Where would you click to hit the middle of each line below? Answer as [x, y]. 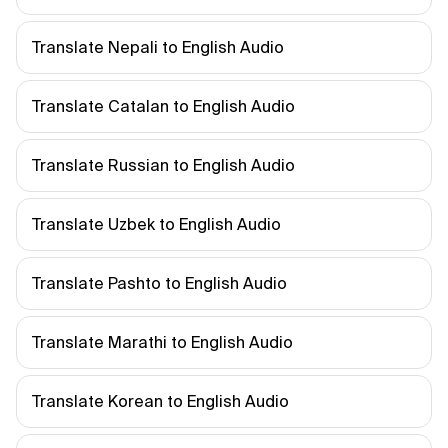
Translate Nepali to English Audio [158, 47]
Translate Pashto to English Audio [159, 283]
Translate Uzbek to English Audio [156, 224]
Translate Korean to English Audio [160, 401]
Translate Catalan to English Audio [163, 106]
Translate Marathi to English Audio [162, 342]
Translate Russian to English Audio [163, 165]
